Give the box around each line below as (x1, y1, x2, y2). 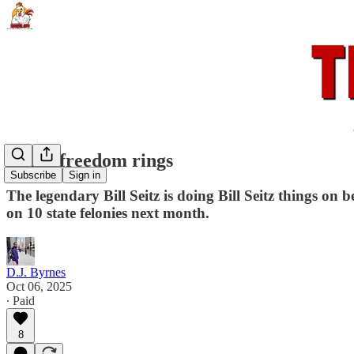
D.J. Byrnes (6, 265, 66, 279)
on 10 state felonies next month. (6, 204, 209, 221)
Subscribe (10, 169, 56, 182)
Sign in (69, 169, 100, 182)
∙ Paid (6, 293, 35, 307)
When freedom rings (6, 149, 173, 171)
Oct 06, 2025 (6, 279, 72, 293)
